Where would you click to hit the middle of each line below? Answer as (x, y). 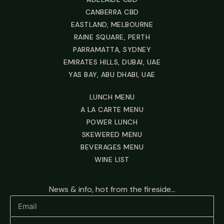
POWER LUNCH (112, 122)
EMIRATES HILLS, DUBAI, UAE (112, 62)
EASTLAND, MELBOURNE (112, 24)
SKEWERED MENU (112, 134)
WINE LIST (112, 159)
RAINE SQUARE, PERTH (112, 37)
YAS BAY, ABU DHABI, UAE (112, 74)
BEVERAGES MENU (112, 147)
